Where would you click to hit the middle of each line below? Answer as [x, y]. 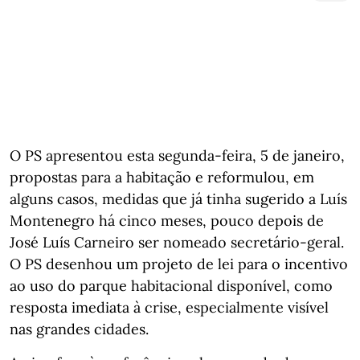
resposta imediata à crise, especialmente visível [169, 307]
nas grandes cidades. [79, 329]
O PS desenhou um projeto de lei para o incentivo [179, 264]
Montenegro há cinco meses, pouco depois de [167, 220]
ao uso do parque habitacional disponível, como [171, 285]
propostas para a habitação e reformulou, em [162, 177]
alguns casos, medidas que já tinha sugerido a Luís [178, 198]
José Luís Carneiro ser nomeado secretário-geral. [177, 242]
